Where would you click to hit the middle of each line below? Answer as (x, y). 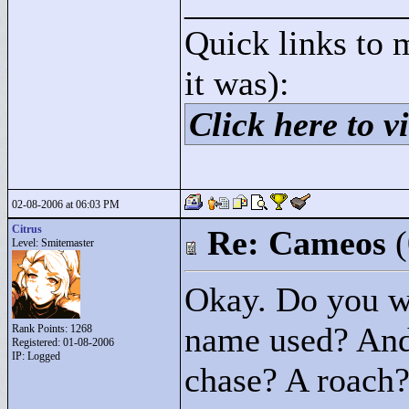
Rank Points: (41, 329)
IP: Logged (36, 356)
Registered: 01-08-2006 (63, 342)
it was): (237, 83)
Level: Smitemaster (53, 243)
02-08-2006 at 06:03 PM (66, 204)
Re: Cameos (297, 243)
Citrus (27, 229)
